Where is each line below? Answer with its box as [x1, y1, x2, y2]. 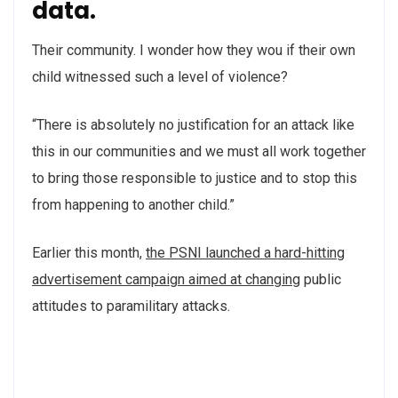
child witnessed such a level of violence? [32, 68, 288, 85]
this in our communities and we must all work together [32, 142, 366, 160]
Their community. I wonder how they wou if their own [32, 41, 355, 59]
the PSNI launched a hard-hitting [146, 243, 345, 261]
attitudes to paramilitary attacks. [32, 297, 230, 314]
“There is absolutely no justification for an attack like [32, 115, 354, 133]
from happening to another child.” [32, 195, 235, 213]
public [300, 270, 341, 288]
